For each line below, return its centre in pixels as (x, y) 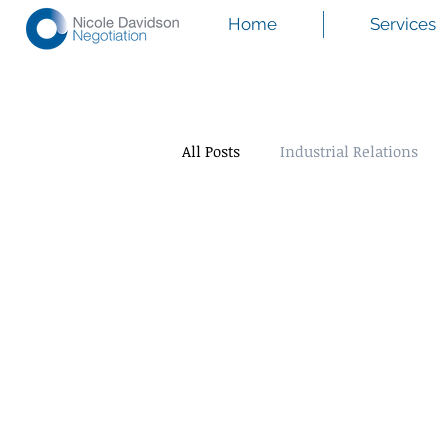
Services (403, 24)
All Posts (211, 150)
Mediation (258, 230)
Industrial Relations (349, 150)
